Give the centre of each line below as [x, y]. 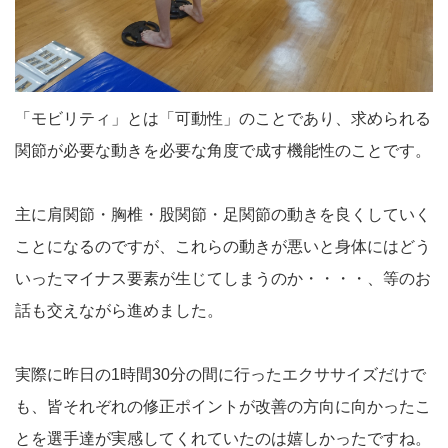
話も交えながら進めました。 [119, 310]
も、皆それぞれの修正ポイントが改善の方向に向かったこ [223, 406]
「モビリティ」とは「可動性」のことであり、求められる [223, 118]
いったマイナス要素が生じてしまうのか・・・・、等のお [223, 278]
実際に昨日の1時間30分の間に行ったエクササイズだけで [220, 374]
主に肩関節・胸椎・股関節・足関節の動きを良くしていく [223, 214]
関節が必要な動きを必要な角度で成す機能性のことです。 [223, 150]
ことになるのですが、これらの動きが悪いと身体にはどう [223, 246]
